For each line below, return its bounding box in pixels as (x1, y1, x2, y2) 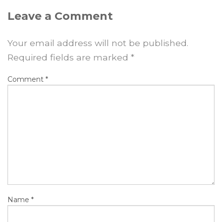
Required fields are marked (7, 52, 131, 62)
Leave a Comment (7, 9, 113, 23)
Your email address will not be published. (7, 37, 188, 48)
